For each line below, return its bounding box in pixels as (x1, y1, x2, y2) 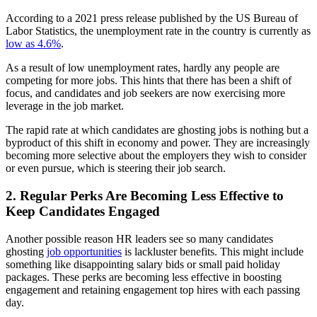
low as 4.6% (6, 38, 61, 50)
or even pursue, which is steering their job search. (6, 162, 226, 175)
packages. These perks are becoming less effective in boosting (6, 270, 282, 283)
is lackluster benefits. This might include (122, 245, 304, 258)
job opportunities (47, 245, 122, 258)
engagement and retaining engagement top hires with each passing (6, 283, 300, 296)
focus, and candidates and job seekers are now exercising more (6, 87, 285, 100)
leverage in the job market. (6, 100, 124, 113)
